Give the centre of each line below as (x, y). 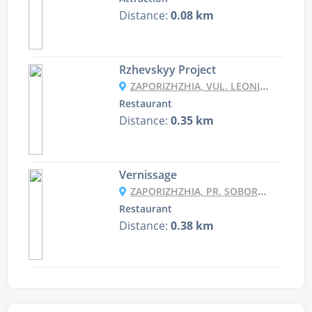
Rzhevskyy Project (167, 70)
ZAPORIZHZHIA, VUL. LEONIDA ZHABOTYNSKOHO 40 (195, 86)
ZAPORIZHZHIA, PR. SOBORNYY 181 (194, 192)
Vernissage (148, 175)
